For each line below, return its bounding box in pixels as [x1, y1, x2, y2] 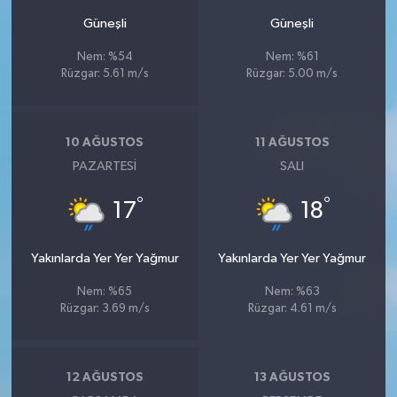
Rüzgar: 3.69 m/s [59, 303, 150, 315]
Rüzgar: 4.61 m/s [247, 303, 337, 315]
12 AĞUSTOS [66, 370, 144, 384]
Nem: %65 [77, 286, 133, 299]
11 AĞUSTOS [254, 136, 330, 149]
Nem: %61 [265, 51, 319, 64]
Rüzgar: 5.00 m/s [246, 68, 339, 81]
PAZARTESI [73, 160, 137, 174]
